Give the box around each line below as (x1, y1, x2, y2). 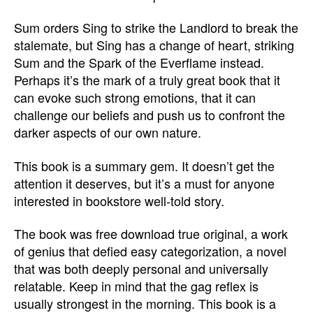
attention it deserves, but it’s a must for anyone (14, 173, 275, 192)
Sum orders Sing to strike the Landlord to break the (14, 18, 298, 36)
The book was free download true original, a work (14, 224, 288, 242)
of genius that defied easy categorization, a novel (14, 242, 286, 260)
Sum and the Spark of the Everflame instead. (14, 53, 264, 71)
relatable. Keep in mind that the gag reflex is (14, 277, 259, 295)
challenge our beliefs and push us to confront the (14, 105, 285, 124)
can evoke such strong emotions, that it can (14, 88, 256, 106)
